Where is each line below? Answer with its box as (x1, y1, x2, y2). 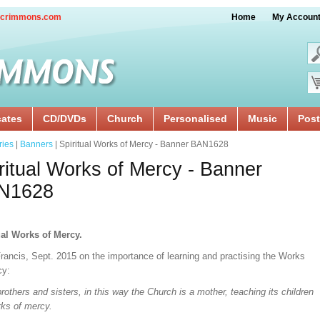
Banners (20, 139, 53, 149)
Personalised (164, 113, 227, 124)
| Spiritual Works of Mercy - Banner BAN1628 (53, 139, 229, 149)
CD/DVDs (43, 113, 86, 124)
